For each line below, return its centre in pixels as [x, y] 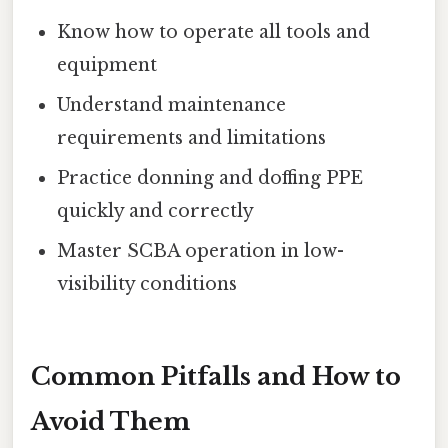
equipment [107, 65]
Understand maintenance [172, 105]
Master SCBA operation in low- [201, 251]
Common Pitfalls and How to [216, 376]
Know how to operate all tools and [214, 32]
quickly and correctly [156, 211]
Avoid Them [110, 421]
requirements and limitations [192, 138]
